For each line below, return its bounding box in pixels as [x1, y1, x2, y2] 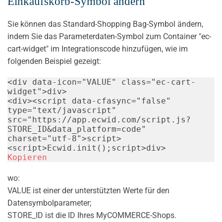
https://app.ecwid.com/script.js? [32, 114, 191, 124]
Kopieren [7, 152, 47, 162]
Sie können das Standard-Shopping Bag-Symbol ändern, [7, 19, 203, 29]
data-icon [32, 77, 77, 87]
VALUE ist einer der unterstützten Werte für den [7, 185, 169, 195]
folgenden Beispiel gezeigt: [7, 56, 101, 66]
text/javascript [37, 105, 111, 115]
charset [7, 133, 42, 143]
